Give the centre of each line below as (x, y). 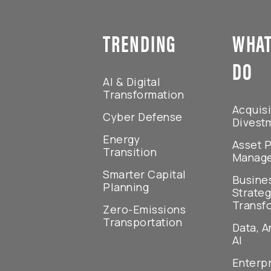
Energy (122, 139)
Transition (130, 152)
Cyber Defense (143, 117)
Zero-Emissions (145, 210)
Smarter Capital (145, 175)
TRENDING (140, 43)
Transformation (144, 95)
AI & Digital (132, 82)
